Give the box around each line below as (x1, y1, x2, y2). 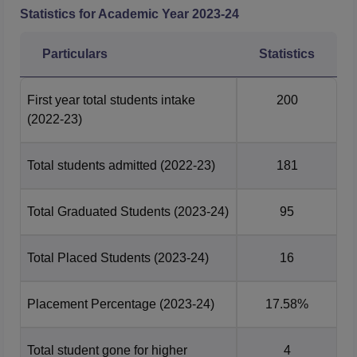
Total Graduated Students (27, 204, 171, 218)
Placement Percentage (27, 296, 156, 311)
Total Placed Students (27, 250, 151, 265)
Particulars (42, 46, 108, 61)
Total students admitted (27, 158, 157, 172)
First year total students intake (27, 92, 195, 107)
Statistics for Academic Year (20, 6, 192, 21)
